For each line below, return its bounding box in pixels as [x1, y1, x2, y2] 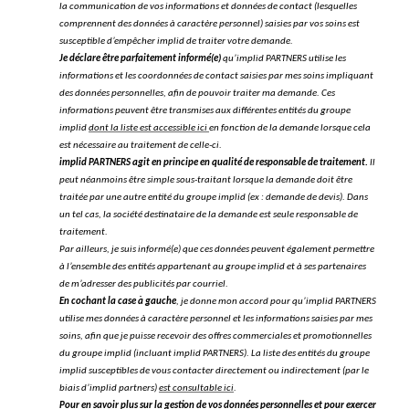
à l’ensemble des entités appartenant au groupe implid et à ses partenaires [59, 262, 366, 273]
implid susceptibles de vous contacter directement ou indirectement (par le [59, 366, 369, 377]
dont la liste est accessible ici [89, 123, 209, 134]
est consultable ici [159, 383, 234, 394]
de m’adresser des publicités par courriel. [59, 279, 228, 290]
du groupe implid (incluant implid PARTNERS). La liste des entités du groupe [59, 349, 370, 360]
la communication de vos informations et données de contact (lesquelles [59, 2, 357, 13]
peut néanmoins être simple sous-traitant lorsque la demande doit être [59, 175, 352, 186]
